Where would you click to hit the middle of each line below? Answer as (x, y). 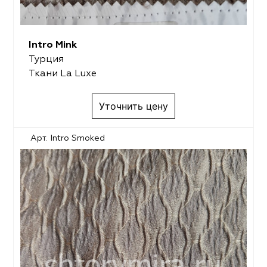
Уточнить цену (133, 106)
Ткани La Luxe (62, 74)
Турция (46, 60)
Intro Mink (52, 45)
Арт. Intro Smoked (68, 139)
